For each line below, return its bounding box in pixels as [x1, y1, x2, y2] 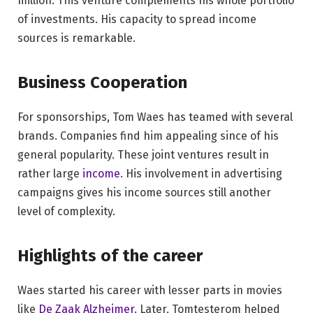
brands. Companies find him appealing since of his [17, 129, 279, 143]
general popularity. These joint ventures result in [17, 148, 269, 161]
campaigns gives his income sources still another [17, 186, 271, 199]
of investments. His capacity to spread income [17, 12, 256, 26]
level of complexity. [17, 205, 115, 218]
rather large [17, 167, 82, 180]
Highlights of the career [17, 246, 203, 266]
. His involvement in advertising [120, 167, 282, 180]
